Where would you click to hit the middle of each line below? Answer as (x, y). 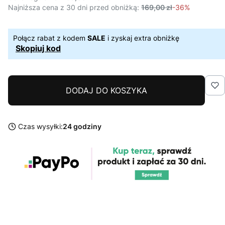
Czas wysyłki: (40, 127)
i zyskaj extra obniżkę (142, 38)
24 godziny (82, 127)
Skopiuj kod (38, 48)
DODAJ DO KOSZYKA (106, 91)
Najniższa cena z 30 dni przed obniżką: (74, 8)
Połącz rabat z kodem (50, 38)
